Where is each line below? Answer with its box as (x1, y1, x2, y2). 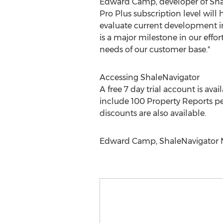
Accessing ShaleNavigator (99, 73, 200, 82)
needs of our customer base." (99, 45, 210, 54)
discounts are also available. (99, 109, 206, 118)
